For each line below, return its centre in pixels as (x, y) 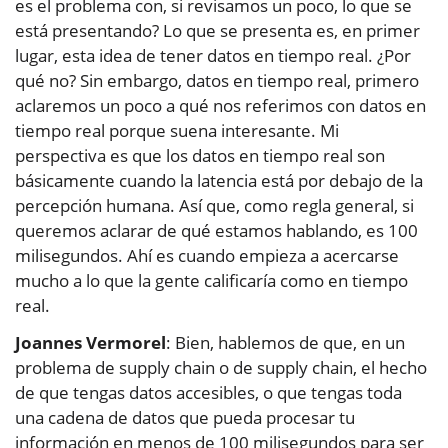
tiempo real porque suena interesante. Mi (177, 131)
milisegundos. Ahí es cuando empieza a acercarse (207, 256)
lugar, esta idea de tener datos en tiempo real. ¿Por (213, 56)
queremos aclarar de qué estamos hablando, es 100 (216, 231)
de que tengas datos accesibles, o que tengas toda (208, 393)
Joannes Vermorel (90, 343)
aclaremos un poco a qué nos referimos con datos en (220, 106)
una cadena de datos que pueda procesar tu (185, 418)
